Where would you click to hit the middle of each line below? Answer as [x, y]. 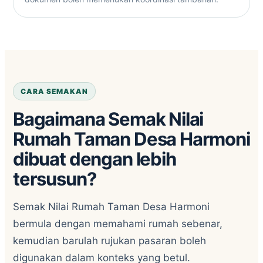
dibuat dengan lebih [95, 159]
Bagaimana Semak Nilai [108, 119]
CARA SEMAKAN [55, 91]
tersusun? [55, 179]
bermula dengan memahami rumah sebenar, [118, 224]
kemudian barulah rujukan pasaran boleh [109, 241]
